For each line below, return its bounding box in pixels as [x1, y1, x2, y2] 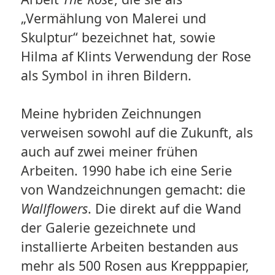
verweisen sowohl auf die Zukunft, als [20, 123, 253, 142]
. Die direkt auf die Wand [87, 199, 241, 218]
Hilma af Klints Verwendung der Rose [20, 47, 251, 66]
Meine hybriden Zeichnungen [20, 104, 201, 123]
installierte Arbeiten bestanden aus [20, 238, 238, 256]
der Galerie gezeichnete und [20, 219, 196, 237]
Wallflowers [20, 199, 88, 218]
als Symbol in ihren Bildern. [20, 66, 192, 85]
